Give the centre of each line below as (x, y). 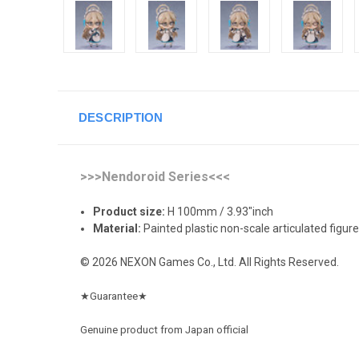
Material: (117, 228)
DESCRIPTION (121, 117)
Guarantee (114, 296)
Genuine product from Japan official (164, 329)
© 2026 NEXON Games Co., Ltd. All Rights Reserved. (210, 262)
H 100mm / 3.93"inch (220, 211)
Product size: (129, 211)
